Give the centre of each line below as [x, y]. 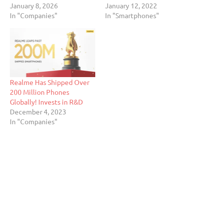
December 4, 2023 [38, 111]
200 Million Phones [40, 92]
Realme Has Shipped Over [50, 82]
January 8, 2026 [34, 6]
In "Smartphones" [132, 15]
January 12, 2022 [131, 6]
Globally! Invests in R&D [46, 101]
